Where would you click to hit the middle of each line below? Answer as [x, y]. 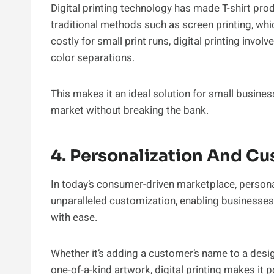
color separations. [94, 58]
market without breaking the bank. [130, 111]
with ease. [75, 218]
